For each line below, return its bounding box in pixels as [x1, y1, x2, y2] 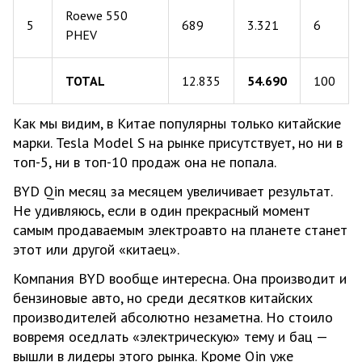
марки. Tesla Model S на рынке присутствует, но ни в [13, 133, 343, 152]
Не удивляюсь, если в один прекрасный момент [13, 200, 310, 220]
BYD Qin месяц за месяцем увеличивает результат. [13, 181, 332, 200]
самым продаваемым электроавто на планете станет [13, 220, 347, 239]
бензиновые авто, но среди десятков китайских [13, 288, 313, 307]
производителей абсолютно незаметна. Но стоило [13, 307, 333, 326]
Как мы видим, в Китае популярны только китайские [13, 113, 341, 133]
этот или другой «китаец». [13, 239, 179, 259]
